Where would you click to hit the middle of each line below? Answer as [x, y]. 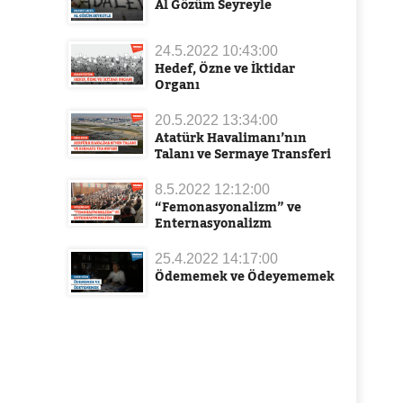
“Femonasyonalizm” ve [228, 207]
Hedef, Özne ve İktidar [225, 68]
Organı [177, 85]
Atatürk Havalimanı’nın [231, 138]
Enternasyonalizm [213, 223]
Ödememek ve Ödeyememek [245, 276]
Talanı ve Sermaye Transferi [243, 154]
